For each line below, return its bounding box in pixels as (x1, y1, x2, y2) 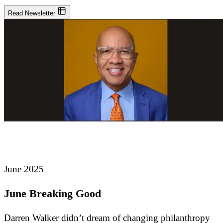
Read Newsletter (8, 9, 57, 17)
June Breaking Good (4, 187, 101, 200)
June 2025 (4, 163, 44, 174)
